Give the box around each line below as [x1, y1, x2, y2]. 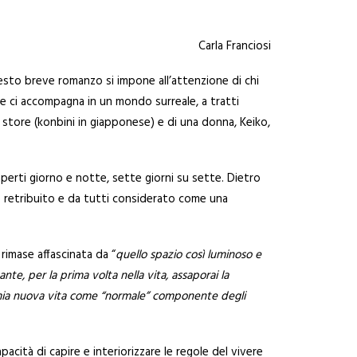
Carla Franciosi [198, 37, 271, 56]
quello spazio [116, 245, 185, 265]
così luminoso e [185, 245, 261, 265]
